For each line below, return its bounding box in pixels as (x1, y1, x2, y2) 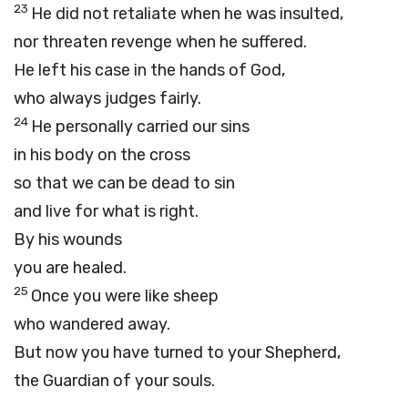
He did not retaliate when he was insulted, (31, 4, 343, 24)
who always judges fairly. (14, 88, 201, 108)
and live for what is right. (14, 201, 199, 221)
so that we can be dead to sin (14, 173, 235, 193)
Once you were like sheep (31, 286, 219, 306)
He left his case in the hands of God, (14, 60, 285, 80)
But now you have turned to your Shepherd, (14, 342, 341, 362)
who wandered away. (14, 314, 170, 334)
